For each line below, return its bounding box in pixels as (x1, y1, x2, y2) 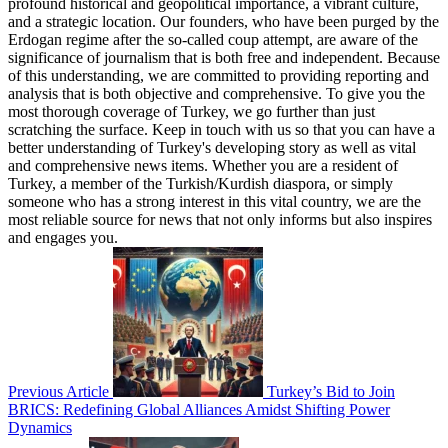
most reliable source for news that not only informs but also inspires (8, 211, 432, 229)
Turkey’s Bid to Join (267, 383, 395, 401)
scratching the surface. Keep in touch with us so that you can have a (8, 121, 435, 139)
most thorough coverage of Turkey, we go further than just (8, 103, 375, 121)
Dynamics (8, 419, 72, 437)
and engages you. (8, 229, 118, 247)
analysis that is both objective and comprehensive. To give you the (8, 85, 425, 103)
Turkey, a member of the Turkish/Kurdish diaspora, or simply (8, 175, 393, 193)
